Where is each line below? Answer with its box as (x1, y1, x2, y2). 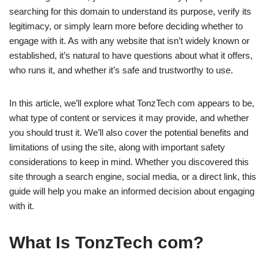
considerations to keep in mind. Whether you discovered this (9, 157, 249, 168)
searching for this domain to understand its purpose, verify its (9, 6, 251, 17)
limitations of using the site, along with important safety (9, 142, 225, 153)
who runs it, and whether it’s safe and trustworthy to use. (9, 65, 233, 76)
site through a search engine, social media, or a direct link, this (9, 171, 256, 182)
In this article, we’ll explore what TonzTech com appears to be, (9, 98, 254, 109)
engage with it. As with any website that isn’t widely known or (9, 35, 250, 46)
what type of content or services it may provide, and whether (9, 113, 249, 124)
